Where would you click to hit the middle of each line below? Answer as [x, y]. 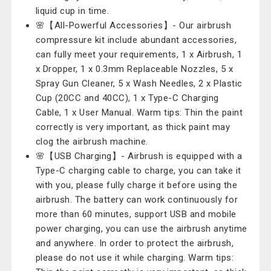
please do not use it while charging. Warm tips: [135, 258]
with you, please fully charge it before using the [136, 185]
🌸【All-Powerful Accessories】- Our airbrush [133, 25]
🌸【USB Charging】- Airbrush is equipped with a [139, 156]
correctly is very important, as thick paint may [133, 127]
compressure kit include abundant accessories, [136, 40]
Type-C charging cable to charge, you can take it [138, 171]
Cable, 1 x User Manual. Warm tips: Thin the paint [139, 113]
